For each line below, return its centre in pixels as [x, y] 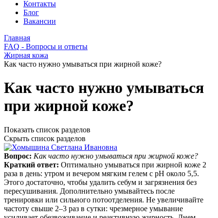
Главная [17, 38]
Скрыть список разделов [45, 138]
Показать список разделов [47, 129]
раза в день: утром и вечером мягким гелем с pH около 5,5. [101, 173]
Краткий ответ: [32, 164]
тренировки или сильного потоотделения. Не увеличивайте [104, 200]
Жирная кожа [26, 55]
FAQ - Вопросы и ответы [46, 46]
